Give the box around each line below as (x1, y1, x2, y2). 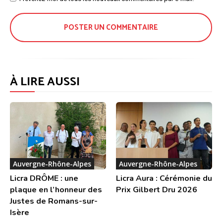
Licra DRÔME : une (10, 172, 78, 184)
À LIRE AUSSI (10, 72, 80, 92)
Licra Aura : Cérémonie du (116, 172, 212, 184)
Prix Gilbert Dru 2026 (116, 184, 197, 195)
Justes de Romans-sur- (10, 195, 98, 207)
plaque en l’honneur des (10, 184, 102, 195)
